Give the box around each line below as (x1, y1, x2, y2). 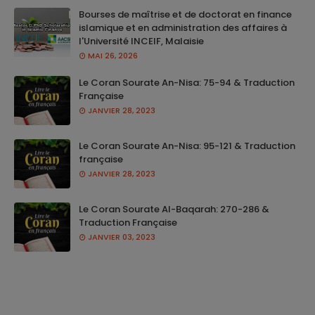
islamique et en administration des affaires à (79, 21, 287, 34)
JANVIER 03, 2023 (88, 231, 155, 243)
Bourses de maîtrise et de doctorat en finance (79, 8, 292, 21)
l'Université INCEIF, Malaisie (79, 34, 204, 48)
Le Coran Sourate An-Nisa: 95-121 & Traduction (79, 139, 295, 153)
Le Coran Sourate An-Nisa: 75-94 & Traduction (79, 76, 295, 89)
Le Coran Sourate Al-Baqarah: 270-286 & (79, 202, 269, 216)
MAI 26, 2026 (88, 50, 138, 61)
